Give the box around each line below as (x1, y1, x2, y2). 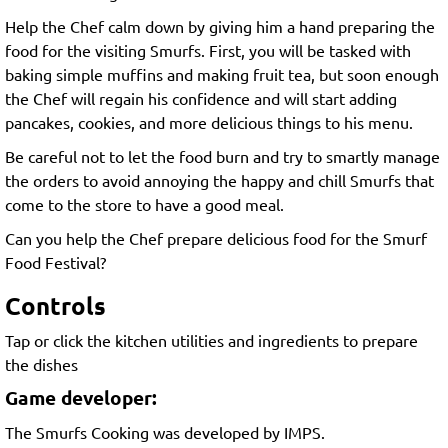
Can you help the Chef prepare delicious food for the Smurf (5, 228, 427, 249)
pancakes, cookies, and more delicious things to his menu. (5, 112, 413, 133)
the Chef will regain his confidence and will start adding (5, 88, 397, 109)
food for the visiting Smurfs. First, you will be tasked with (5, 40, 411, 61)
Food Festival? (5, 252, 106, 273)
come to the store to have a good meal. (5, 194, 284, 215)
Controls (5, 290, 106, 322)
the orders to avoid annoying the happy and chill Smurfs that (5, 170, 434, 191)
